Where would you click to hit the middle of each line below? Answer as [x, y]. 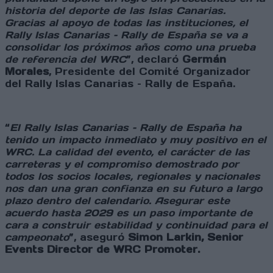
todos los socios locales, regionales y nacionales [133, 176]
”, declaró [154, 59]
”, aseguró [98, 237]
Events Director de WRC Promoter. [102, 250]
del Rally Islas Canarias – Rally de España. [120, 84]
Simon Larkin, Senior [186, 237]
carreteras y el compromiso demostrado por [122, 164]
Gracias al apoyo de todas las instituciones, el [126, 23]
